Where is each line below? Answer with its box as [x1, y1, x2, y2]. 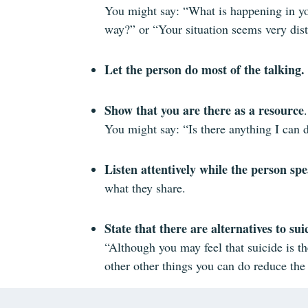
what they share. [104, 179, 186, 196]
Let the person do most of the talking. [104, 60, 305, 78]
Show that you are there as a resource [104, 100, 304, 119]
